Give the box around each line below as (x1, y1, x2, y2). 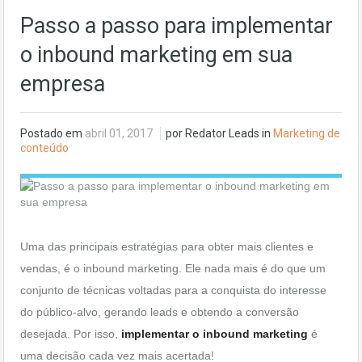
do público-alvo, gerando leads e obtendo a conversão (20, 305, 299, 318)
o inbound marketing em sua (20, 42, 293, 68)
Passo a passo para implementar (20, 13, 333, 39)
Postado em (20, 127, 85, 140)
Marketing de (273, 127, 340, 140)
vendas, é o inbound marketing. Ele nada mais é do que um (20, 262, 326, 275)
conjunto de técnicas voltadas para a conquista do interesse (20, 284, 326, 297)
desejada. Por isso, (20, 327, 121, 340)
